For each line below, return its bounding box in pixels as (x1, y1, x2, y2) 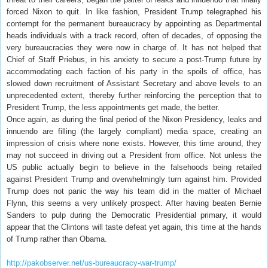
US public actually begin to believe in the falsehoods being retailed (7, 162, 261, 172)
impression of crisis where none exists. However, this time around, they (7, 138, 261, 148)
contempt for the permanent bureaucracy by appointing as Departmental (7, 19, 261, 28)
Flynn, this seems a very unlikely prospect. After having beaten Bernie (7, 198, 261, 208)
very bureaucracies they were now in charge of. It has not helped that (7, 42, 261, 52)
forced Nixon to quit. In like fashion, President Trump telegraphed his (7, 7, 261, 16)
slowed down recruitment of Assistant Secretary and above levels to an (7, 78, 261, 88)
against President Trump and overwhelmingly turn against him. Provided (7, 174, 261, 184)
